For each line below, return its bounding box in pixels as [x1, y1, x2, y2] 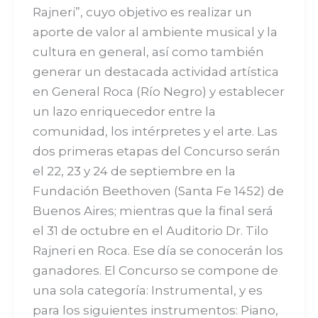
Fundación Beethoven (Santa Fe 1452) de [32, 184, 284, 199]
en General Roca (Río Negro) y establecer [32, 84, 285, 99]
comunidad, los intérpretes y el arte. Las [32, 124, 278, 139]
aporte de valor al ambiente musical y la [32, 25, 278, 40]
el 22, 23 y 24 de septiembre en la [32, 164, 236, 179]
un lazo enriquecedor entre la [32, 104, 216, 119]
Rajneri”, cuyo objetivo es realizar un [32, 5, 252, 20]
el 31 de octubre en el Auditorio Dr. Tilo [32, 224, 268, 238]
